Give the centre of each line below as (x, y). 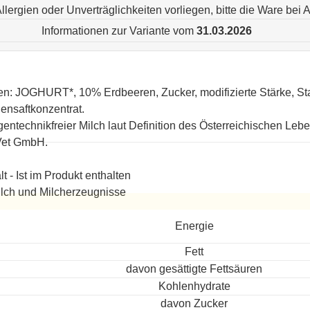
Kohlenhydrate (194, 286)
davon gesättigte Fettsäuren (194, 269)
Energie (194, 226)
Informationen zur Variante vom (119, 30)
